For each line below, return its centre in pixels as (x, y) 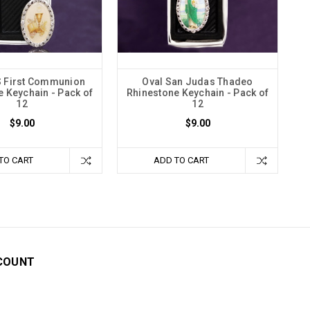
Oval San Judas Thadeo (198, 81)
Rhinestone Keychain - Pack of (198, 92)
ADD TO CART (181, 160)
